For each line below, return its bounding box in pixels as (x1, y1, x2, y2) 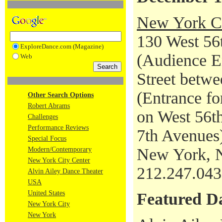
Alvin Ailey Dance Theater (28, 167, 103, 175)
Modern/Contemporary (28, 146, 92, 153)
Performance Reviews (28, 124, 89, 131)
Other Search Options (28, 91, 94, 99)
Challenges (28, 113, 58, 120)
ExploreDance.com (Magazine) (20, 43, 104, 50)
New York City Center (28, 157, 90, 164)
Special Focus (28, 135, 66, 142)
